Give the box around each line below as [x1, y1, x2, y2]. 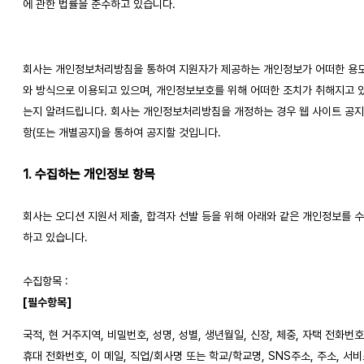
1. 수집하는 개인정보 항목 [23, 166, 155, 182]
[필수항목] [23, 296, 71, 310]
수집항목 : [23, 275, 68, 288]
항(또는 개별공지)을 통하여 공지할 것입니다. [23, 126, 221, 139]
